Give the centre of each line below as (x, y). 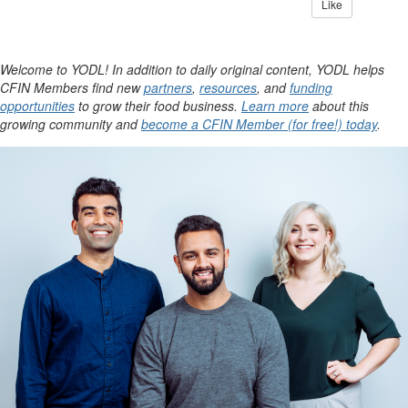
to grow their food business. (158, 106)
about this (339, 106)
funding (311, 87)
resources (228, 87)
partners (168, 87)
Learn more (275, 106)
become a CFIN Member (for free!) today (259, 124)
